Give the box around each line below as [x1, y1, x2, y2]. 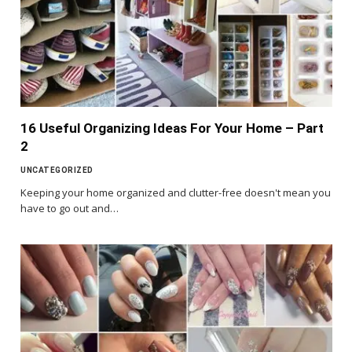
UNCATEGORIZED [20, 166, 93, 175]
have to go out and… [20, 201, 119, 216]
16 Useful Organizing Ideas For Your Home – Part [20, 120, 324, 137]
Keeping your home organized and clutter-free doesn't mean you [20, 185, 331, 200]
